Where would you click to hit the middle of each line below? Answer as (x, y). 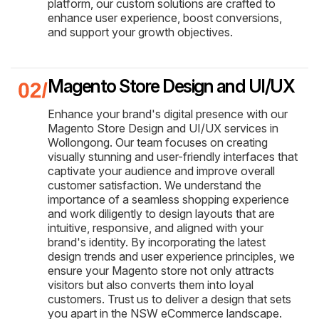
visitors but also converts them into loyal (151, 284)
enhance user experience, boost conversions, (165, 17)
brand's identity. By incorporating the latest (157, 242)
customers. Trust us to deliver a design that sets (169, 299)
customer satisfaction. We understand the (155, 185)
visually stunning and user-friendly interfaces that (173, 156)
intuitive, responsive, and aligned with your (156, 228)
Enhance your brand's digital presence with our (168, 114)
